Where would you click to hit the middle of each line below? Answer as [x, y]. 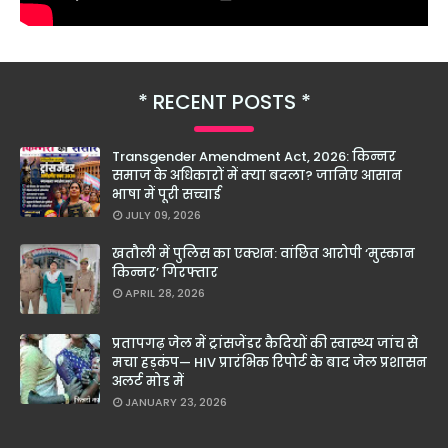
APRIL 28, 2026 [165, 293]
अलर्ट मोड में [148, 382]
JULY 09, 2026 [163, 215]
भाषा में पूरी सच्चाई [166, 195]
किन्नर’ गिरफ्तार [165, 273]
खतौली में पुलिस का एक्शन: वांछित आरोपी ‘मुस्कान [263, 254]
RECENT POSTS [224, 102]
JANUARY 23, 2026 [176, 402]
